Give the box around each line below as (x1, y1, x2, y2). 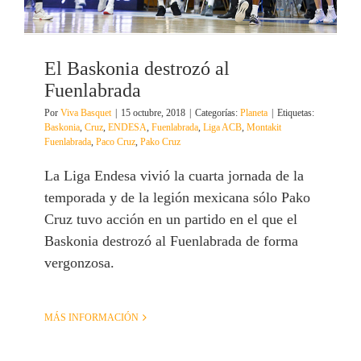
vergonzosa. (44, 255, 114, 272)
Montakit (247, 122, 281, 134)
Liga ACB (203, 122, 242, 134)
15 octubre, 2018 (121, 107, 185, 119)
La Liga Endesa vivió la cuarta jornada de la (44, 168, 304, 185)
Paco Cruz (96, 136, 135, 148)
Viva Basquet (60, 107, 111, 119)
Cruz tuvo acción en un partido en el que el (44, 211, 297, 228)
